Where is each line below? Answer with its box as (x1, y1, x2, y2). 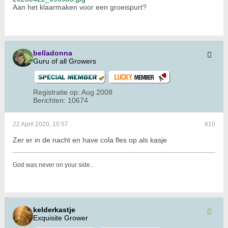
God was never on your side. (13, 161, 92, 169)
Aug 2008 (81, 88, 112, 97)
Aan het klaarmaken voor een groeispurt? (13, 3, 147, 12)
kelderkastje (33, 206, 75, 214)
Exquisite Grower (33, 214, 88, 222)
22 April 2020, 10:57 (13, 121, 68, 128)
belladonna (33, 49, 72, 58)
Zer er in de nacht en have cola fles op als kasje (13, 136, 167, 145)
